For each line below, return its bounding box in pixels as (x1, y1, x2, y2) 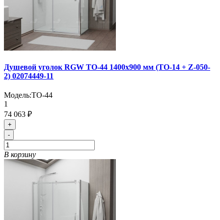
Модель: (4, 91, 31, 100)
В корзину (4, 150, 36, 159)
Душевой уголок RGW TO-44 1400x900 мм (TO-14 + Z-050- (4, 63, 210, 71)
